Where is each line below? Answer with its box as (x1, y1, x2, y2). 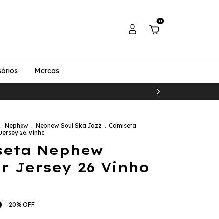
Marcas (34, 66, 59, 75)
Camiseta (109, 122, 136, 129)
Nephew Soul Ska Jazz (36, 122, 102, 129)
